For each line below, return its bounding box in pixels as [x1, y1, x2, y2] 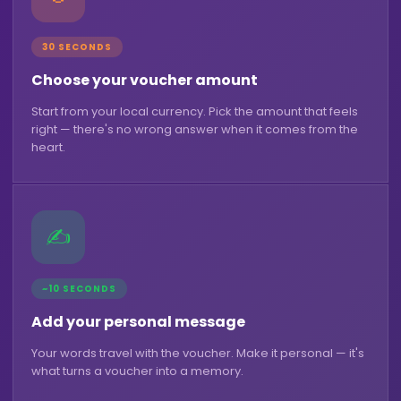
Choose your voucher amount [31, 70, 258, 91]
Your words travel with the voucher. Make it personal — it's [31, 345, 364, 363]
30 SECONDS [42, 40, 112, 55]
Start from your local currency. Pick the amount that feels [31, 103, 358, 121]
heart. [31, 139, 65, 157]
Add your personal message [31, 311, 245, 333]
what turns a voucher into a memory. [31, 363, 243, 380]
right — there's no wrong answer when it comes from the [31, 121, 358, 139]
